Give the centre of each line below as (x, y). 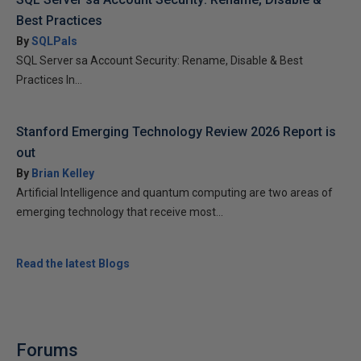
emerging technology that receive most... (120, 212)
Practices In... (49, 80)
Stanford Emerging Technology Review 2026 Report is (176, 132)
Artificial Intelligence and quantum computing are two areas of (174, 193)
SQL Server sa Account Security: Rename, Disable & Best (160, 60)
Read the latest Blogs (73, 263)
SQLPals (54, 41)
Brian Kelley (63, 173)
